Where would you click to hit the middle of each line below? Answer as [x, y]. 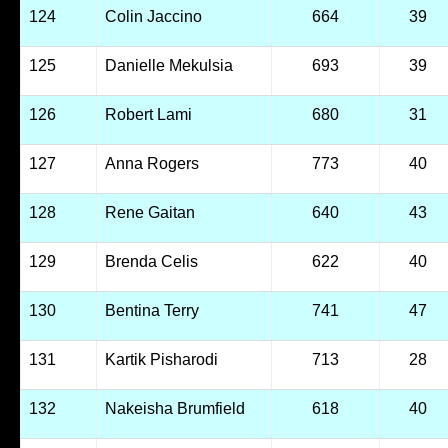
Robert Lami [148, 114]
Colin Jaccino [153, 16]
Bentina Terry [151, 310]
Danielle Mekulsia [168, 65]
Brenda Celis [151, 261]
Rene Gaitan [149, 212]
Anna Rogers [151, 163]
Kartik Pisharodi [161, 359]
